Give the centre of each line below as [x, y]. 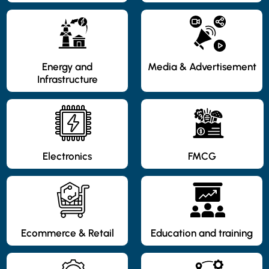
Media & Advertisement [202, 67]
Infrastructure [67, 80]
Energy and [67, 67]
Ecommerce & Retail [67, 233]
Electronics [67, 156]
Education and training [202, 233]
